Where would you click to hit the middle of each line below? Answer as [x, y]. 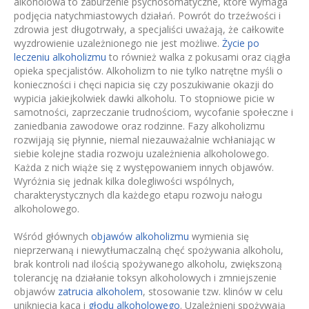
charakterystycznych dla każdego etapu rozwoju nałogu [138, 195]
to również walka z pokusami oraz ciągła [198, 57]
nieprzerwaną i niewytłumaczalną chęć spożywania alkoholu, [149, 250]
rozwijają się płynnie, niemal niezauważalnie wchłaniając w [144, 140]
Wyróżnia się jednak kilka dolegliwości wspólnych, [124, 181]
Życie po [241, 43]
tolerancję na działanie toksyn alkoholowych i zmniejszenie [145, 278]
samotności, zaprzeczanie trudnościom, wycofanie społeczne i [153, 112]
